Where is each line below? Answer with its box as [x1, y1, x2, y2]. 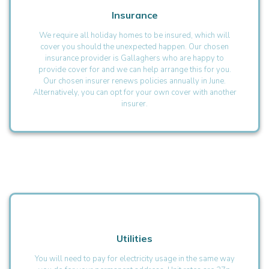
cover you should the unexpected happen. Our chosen [40, 41, 229, 52]
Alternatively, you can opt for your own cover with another [32, 86, 237, 98]
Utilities [116, 232, 153, 244]
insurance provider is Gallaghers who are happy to [45, 52, 224, 64]
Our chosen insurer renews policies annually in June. [43, 75, 226, 86]
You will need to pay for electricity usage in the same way [34, 253, 235, 264]
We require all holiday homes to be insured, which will [39, 29, 230, 41]
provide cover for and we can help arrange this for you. [38, 64, 231, 75]
